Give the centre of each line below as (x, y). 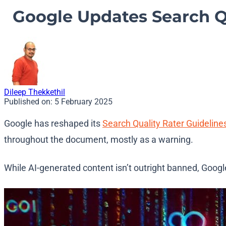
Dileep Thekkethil (35, 92)
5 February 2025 (83, 102)
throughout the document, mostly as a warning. (100, 140)
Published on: (29, 102)
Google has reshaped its (53, 124)
